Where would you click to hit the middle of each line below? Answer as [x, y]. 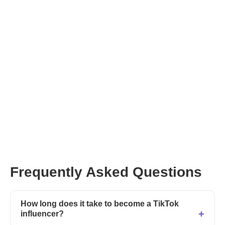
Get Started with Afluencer [63, 115]
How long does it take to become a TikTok [100, 203]
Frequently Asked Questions [106, 172]
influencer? [42, 213]
